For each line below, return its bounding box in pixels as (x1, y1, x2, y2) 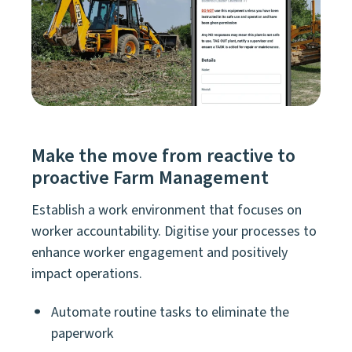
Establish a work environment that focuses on (31, 200, 302, 220)
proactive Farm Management (31, 163, 269, 192)
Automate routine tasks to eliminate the (51, 302, 289, 323)
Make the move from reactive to (31, 141, 295, 170)
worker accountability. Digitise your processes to (31, 221, 317, 241)
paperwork (51, 324, 114, 344)
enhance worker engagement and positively (31, 242, 288, 262)
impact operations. (31, 263, 145, 284)
